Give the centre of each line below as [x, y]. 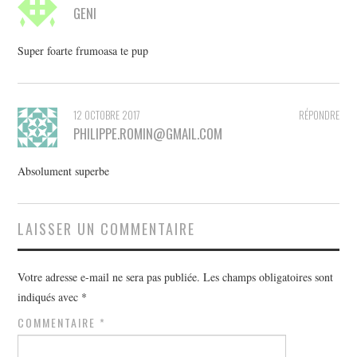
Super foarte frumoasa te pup [83, 51]
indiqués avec [50, 297]
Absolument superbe [64, 171]
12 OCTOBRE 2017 [107, 116]
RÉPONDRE [319, 116]
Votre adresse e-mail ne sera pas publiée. [109, 277]
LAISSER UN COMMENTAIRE [107, 229]
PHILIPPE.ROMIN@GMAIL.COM [148, 134]
